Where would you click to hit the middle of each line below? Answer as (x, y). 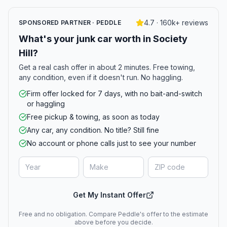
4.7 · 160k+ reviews (176, 23)
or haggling (46, 104)
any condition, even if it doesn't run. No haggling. (101, 77)
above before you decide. (113, 222)
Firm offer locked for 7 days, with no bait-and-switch (115, 93)
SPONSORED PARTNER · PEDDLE (70, 23)
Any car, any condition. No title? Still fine (93, 130)
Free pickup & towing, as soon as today (93, 117)
